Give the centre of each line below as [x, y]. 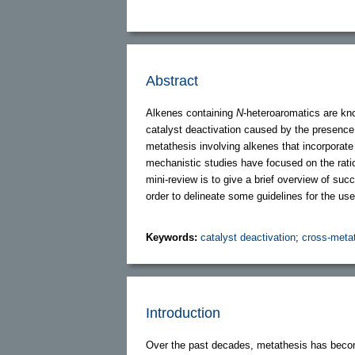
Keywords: [173, 237]
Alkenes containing [191, 113]
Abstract [172, 80]
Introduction [183, 313]
